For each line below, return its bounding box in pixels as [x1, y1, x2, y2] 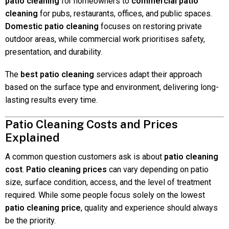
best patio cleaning [20, 70, 94, 80]
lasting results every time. [5, 95, 98, 105]
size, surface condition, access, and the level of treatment [5, 177, 211, 188]
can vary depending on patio [107, 165, 209, 175]
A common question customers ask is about [5, 152, 164, 162]
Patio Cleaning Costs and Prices [5, 117, 178, 131]
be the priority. [5, 216, 56, 226]
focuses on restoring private [99, 21, 202, 32]
